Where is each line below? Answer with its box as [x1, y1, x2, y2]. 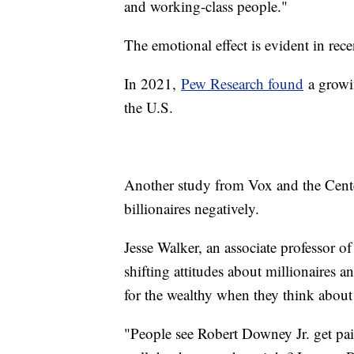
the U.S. [124, 96, 178, 117]
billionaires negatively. [124, 198, 264, 218]
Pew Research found [181, 73, 303, 93]
